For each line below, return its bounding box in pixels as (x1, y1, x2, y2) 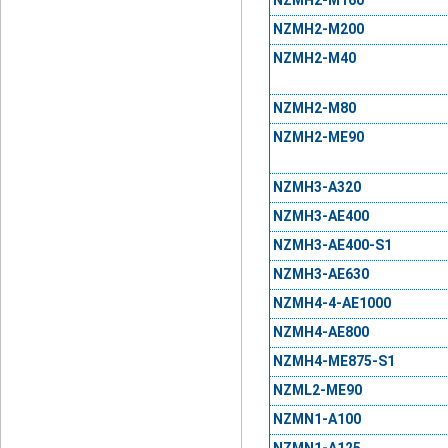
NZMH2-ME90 (272, 129, 364, 146)
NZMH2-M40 (272, 50, 356, 67)
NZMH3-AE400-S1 (272, 237, 392, 254)
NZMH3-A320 (272, 179, 361, 196)
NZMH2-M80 (272, 100, 356, 117)
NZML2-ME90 (272, 382, 362, 399)
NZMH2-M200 (272, 21, 364, 38)
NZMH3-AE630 (272, 266, 369, 283)
